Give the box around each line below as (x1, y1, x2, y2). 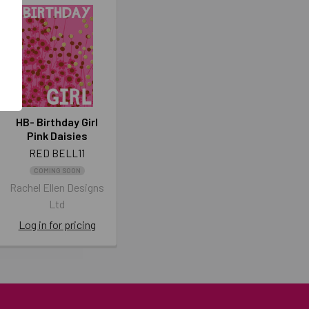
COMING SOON (33, 166, 81, 175)
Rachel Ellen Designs (10, 181, 105, 194)
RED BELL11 (29, 147, 86, 159)
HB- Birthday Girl (16, 115, 99, 128)
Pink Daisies (26, 129, 88, 142)
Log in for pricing (18, 218, 96, 231)
